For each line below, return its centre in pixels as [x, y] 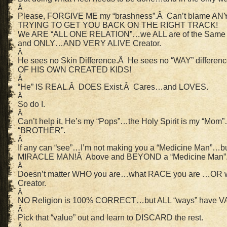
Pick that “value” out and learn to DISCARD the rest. [110, 218]
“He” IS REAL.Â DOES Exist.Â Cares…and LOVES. [113, 87]
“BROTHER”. [42, 130]
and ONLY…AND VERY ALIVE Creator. [89, 43]
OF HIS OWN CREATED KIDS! [74, 70]
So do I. [31, 104]
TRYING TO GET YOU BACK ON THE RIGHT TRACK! [118, 25]
